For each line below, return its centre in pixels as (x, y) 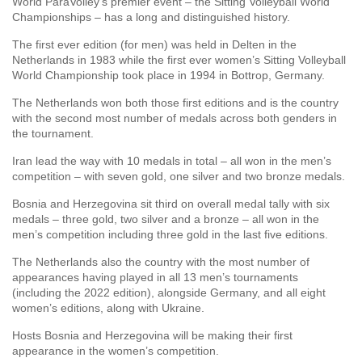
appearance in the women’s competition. (116, 351)
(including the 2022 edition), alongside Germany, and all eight (169, 293)
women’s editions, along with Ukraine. (108, 308)
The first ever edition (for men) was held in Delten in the (154, 44)
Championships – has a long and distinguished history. (151, 17)
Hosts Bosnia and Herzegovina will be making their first (152, 335)
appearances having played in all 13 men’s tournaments (155, 277)
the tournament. (53, 133)
